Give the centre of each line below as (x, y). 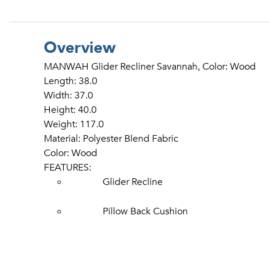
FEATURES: (68, 167)
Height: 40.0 (70, 110)
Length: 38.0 (71, 81)
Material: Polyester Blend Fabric (111, 138)
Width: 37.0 (68, 95)
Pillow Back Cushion (145, 211)
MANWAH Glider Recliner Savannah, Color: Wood (150, 66)
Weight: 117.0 (74, 124)
